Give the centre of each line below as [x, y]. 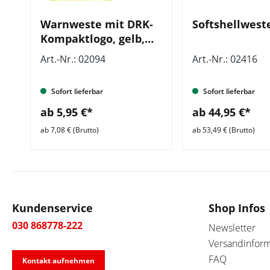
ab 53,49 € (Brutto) [224, 130]
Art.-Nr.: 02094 [73, 59]
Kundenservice [52, 208]
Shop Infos [237, 208]
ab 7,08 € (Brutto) [70, 130]
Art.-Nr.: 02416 [225, 59]
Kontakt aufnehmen [58, 261]
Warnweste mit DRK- [97, 24]
